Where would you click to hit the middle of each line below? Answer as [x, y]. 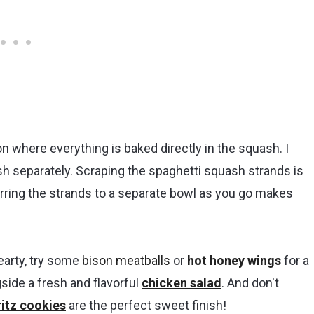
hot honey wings [234, 260]
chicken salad [182, 282]
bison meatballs [126, 260]
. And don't [250, 282]
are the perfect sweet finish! [146, 305]
